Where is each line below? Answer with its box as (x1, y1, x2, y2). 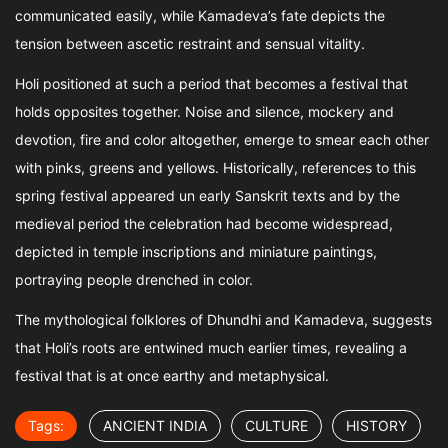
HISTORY (346, 417, 407, 434)
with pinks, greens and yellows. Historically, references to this (15, 159, 416, 176)
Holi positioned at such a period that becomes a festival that (15, 75, 408, 92)
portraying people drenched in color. (15, 271, 253, 288)
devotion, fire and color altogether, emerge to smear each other (15, 131, 429, 148)
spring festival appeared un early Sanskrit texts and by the (15, 187, 400, 204)
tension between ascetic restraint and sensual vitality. (15, 35, 365, 52)
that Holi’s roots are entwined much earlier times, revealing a (15, 339, 407, 356)
